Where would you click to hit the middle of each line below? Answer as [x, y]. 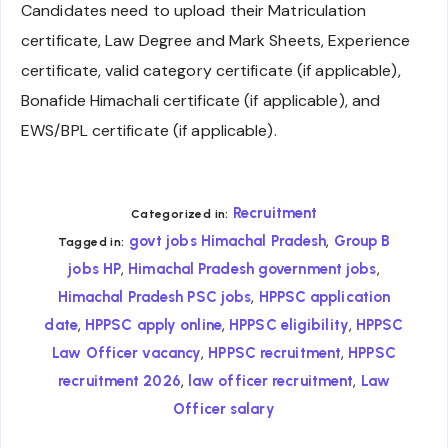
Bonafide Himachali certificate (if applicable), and [201, 101]
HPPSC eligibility [289, 325]
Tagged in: [91, 242]
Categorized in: [179, 214]
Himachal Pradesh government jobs [252, 269]
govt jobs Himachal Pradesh [227, 241]
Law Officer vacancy [127, 353]
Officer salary [224, 409]
